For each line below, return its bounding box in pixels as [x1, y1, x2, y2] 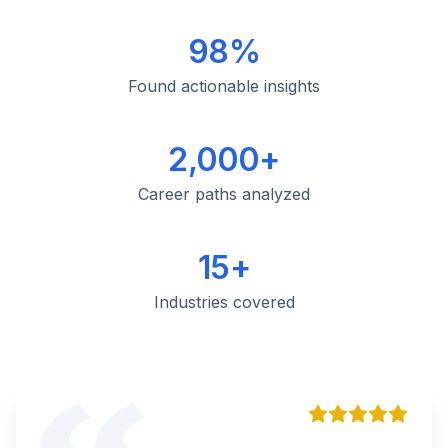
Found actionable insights [128, 76, 320, 96]
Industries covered [153, 292, 295, 312]
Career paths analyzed [138, 184, 310, 204]
